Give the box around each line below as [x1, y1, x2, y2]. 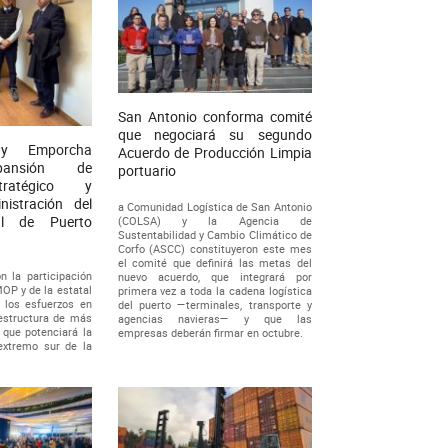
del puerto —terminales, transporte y [117, 296, 312, 312]
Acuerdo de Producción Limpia [117, 142, 312, 162]
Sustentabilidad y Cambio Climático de [117, 226, 312, 242]
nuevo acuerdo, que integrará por [117, 268, 312, 284]
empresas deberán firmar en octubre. [117, 324, 303, 340]
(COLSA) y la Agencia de [117, 212, 312, 228]
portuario [117, 160, 176, 180]
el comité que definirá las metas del [117, 254, 312, 270]
